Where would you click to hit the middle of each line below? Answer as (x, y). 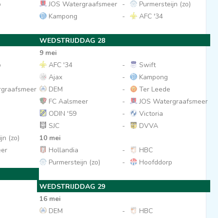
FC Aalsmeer (67, 101)
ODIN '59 (61, 114)
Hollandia (62, 150)
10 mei (50, 138)
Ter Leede (154, 89)
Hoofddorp (154, 162)
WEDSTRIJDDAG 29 (72, 187)
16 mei (50, 199)
